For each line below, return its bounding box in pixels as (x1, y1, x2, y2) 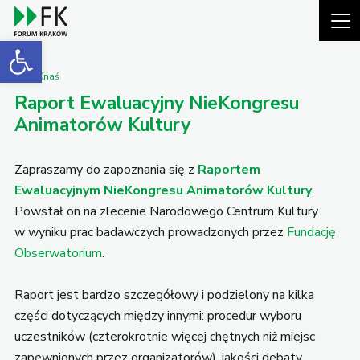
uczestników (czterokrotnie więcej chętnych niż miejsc (14, 327, 315, 346)
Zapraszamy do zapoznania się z (14, 160, 198, 178)
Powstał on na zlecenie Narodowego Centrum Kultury (14, 202, 318, 220)
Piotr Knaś (14, 70, 59, 83)
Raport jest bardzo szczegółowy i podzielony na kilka (14, 285, 314, 304)
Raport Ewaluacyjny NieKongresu (14, 91, 299, 117)
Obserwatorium (14, 243, 102, 262)
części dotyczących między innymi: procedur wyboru (14, 306, 301, 325)
